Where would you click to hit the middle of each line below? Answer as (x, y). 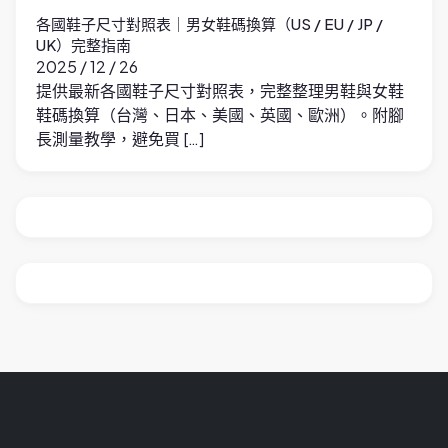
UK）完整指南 (83, 45)
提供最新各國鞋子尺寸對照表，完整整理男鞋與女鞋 (220, 91)
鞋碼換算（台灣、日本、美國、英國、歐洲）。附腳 (220, 115)
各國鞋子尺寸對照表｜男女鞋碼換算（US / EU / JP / (209, 24)
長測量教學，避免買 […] (120, 139)
